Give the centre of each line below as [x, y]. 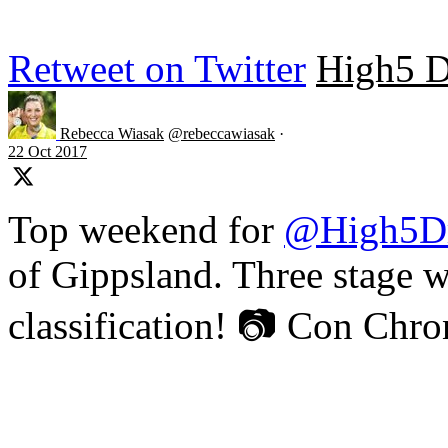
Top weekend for [146, 230]
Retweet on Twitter [157, 69]
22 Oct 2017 [47, 152]
